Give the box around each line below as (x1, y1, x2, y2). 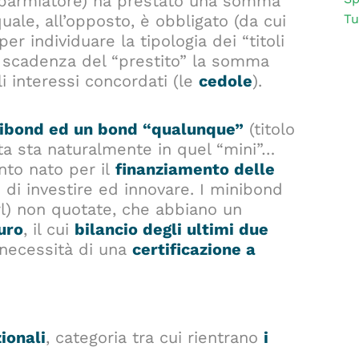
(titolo (244, 119, 295, 139)
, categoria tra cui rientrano (46, 328, 264, 348)
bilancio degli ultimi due (75, 220, 268, 240)
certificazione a (132, 240, 256, 260)
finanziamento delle (115, 159, 275, 179)
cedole (199, 71, 252, 91)
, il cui (23, 220, 75, 240)
